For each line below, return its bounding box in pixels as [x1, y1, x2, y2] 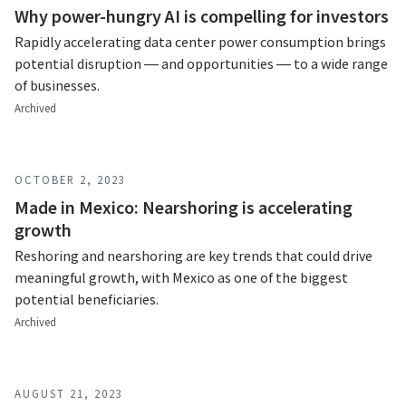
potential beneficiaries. [14, 290, 159, 308]
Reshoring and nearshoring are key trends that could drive [14, 246, 372, 265]
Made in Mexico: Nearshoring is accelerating [14, 196, 353, 218]
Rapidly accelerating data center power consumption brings [14, 33, 386, 51]
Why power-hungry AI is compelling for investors [14, 5, 389, 27]
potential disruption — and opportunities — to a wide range [14, 54, 388, 72]
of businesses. [14, 76, 100, 94]
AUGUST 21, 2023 [14, 386, 123, 401]
